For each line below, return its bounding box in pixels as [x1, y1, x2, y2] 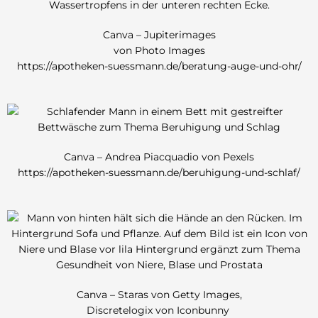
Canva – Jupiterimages [102, 29, 216, 41]
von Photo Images [113, 45, 205, 57]
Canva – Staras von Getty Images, [76, 289, 242, 301]
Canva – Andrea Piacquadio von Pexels [64, 151, 254, 163]
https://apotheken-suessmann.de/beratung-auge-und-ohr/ [16, 60, 302, 72]
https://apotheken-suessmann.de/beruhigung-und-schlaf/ [18, 167, 300, 179]
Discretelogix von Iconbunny [86, 305, 232, 317]
